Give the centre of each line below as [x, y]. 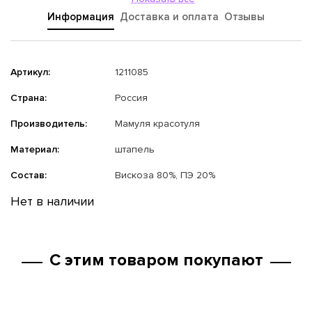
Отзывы [244, 16]
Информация [81, 16]
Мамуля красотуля [156, 123]
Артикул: [30, 72]
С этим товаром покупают [156, 260]
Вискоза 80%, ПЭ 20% [164, 175]
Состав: [29, 175]
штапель [133, 149]
